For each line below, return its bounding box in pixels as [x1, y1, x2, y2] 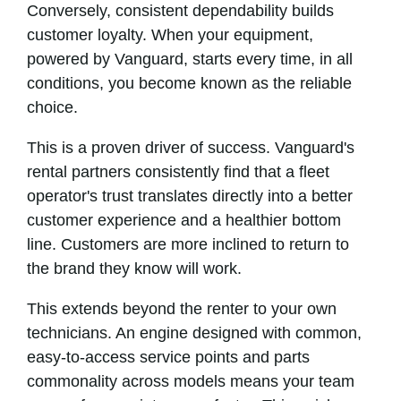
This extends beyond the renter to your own [27, 300, 337, 318]
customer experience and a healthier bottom [27, 211, 341, 229]
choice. [27, 98, 78, 116]
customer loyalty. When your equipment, [27, 26, 313, 44]
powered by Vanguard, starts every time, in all [27, 50, 353, 68]
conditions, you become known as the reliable [27, 74, 352, 92]
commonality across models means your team [27, 372, 354, 390]
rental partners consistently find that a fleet [27, 163, 329, 181]
